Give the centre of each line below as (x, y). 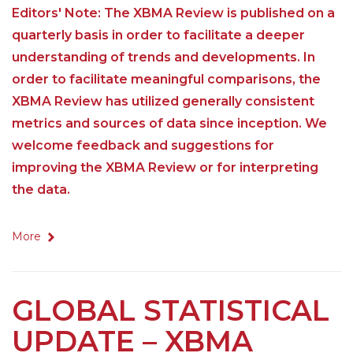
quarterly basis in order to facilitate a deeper (158, 35)
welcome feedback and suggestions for (143, 146)
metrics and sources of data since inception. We (169, 124)
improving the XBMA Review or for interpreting (165, 168)
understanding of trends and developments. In (163, 58)
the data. (41, 190)
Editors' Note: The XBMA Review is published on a (173, 13)
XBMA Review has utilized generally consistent (163, 102)
